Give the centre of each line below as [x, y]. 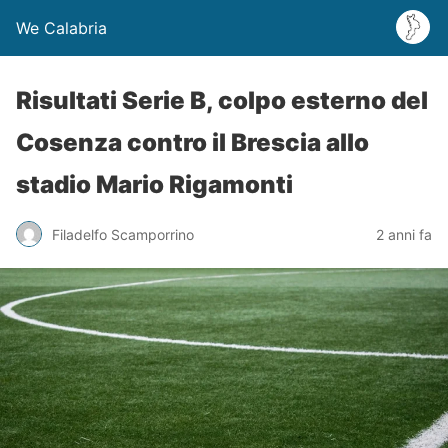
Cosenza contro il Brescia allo [192, 142]
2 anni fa [404, 234]
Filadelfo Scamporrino [123, 234]
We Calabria [61, 28]
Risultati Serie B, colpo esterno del [222, 100]
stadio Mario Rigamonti [154, 184]
